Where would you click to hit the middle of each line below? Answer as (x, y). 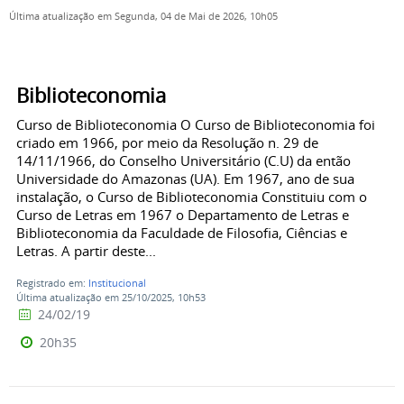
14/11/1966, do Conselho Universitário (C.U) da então (184, 161)
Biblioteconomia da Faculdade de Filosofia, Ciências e (182, 233)
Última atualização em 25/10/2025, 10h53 (111, 298)
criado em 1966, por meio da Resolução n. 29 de (167, 143)
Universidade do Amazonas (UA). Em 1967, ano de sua (185, 179)
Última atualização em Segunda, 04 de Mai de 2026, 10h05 (143, 16)
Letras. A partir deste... (86, 251)
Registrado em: (52, 283)
